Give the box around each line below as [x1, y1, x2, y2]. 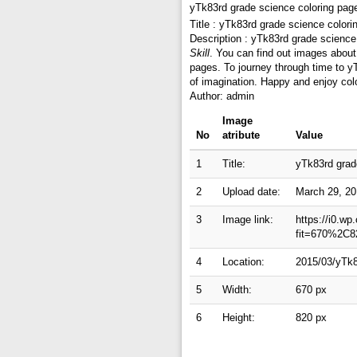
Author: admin [190, 90, 254, 102]
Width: [222, 284, 252, 296]
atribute [222, 129, 260, 141]
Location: [222, 256, 265, 268]
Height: [222, 312, 255, 324]
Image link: [222, 214, 273, 226]
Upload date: [222, 186, 280, 198]
